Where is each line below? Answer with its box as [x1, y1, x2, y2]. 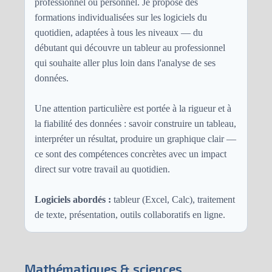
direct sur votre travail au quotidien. [35, 164, 170, 175]
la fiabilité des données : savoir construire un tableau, [35, 118, 236, 129]
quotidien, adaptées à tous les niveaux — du [35, 27, 203, 38]
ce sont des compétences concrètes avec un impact [35, 149, 226, 160]
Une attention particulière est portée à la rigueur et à [35, 103, 231, 114]
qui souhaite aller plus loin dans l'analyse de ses [35, 58, 216, 69]
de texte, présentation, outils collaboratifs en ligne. [35, 209, 225, 220]
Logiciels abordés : [35, 194, 111, 205]
